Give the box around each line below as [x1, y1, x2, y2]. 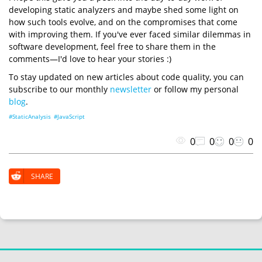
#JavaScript [54, 112, 85, 120]
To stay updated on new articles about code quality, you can [9, 71, 244, 82]
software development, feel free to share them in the [9, 40, 216, 52]
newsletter [110, 83, 151, 95]
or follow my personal [151, 83, 239, 95]
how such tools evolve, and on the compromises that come [9, 16, 237, 27]
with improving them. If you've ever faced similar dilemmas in [9, 28, 251, 40]
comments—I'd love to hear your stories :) [9, 53, 171, 64]
